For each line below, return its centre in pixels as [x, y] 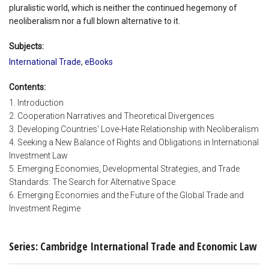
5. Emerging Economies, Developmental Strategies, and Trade [124, 169]
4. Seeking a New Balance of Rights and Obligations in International [134, 143]
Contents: [27, 87]
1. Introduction [36, 103]
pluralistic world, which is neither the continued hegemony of [123, 8]
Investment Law [38, 156]
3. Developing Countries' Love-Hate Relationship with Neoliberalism [134, 129]
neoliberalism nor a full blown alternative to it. [95, 21]
